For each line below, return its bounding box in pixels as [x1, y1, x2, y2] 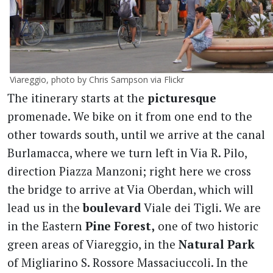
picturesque [147, 90, 216, 105]
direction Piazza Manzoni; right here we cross [7, 163, 251, 179]
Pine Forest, [85, 218, 155, 233]
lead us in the [7, 199, 83, 215]
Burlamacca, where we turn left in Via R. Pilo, [7, 144, 247, 160]
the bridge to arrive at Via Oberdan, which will [7, 181, 253, 197]
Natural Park [179, 236, 255, 252]
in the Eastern [7, 218, 85, 233]
